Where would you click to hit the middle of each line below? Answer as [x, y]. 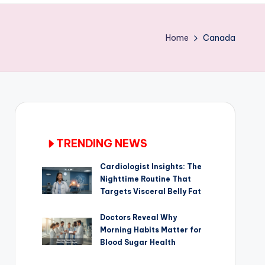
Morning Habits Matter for [151, 230]
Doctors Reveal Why [139, 218]
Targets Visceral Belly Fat [151, 192]
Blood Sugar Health [138, 243]
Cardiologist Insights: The [151, 167]
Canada [219, 38]
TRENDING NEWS [101, 144]
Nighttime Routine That [146, 179]
